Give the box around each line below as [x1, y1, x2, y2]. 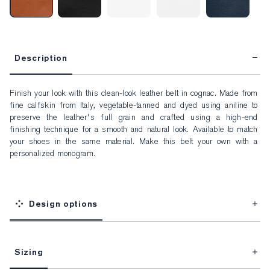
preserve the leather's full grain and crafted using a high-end [10, 114, 260, 123]
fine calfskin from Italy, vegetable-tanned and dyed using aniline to [10, 102, 260, 111]
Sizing [14, 247, 43, 257]
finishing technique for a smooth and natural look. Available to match [10, 126, 260, 135]
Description [14, 53, 67, 63]
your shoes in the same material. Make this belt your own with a [10, 138, 260, 147]
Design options [29, 199, 98, 209]
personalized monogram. [10, 150, 96, 159]
